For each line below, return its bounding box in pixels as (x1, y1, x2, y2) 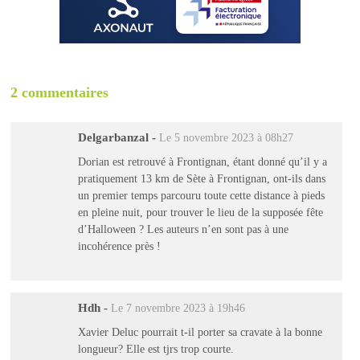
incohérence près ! (77, 239, 161, 252)
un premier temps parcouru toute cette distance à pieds (77, 188, 325, 202)
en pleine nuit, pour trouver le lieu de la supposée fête (77, 205, 323, 219)
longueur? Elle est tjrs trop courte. (77, 342, 234, 355)
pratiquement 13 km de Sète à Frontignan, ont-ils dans (77, 171, 325, 185)
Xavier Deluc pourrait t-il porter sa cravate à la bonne (77, 325, 322, 338)
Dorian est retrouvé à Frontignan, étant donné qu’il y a (77, 154, 327, 168)
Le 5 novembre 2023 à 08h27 (158, 132, 293, 145)
